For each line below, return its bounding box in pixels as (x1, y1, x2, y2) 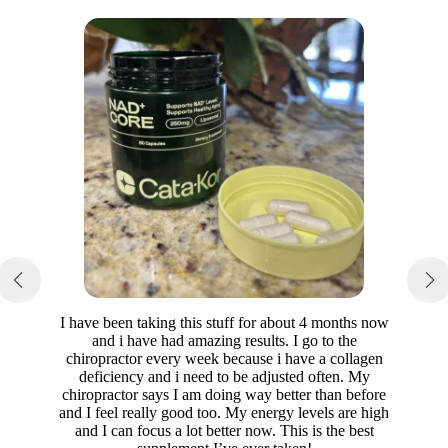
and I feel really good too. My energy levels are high (59, 404, 389, 422)
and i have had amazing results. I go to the (91, 332, 357, 350)
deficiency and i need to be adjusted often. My (78, 368, 370, 386)
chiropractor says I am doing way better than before (62, 386, 386, 404)
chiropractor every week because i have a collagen (65, 350, 383, 368)
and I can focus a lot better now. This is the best (74, 422, 374, 440)
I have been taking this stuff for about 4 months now (59, 314, 389, 332)
